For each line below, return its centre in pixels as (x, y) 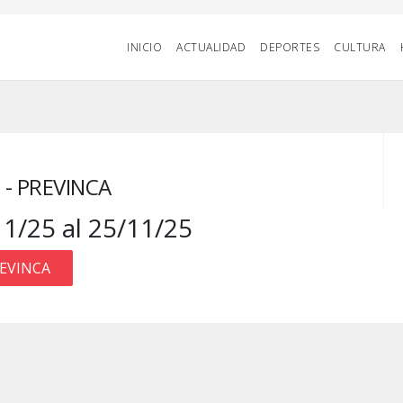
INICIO (144, 47)
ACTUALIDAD (211, 47)
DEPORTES (290, 47)
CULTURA (360, 47)
